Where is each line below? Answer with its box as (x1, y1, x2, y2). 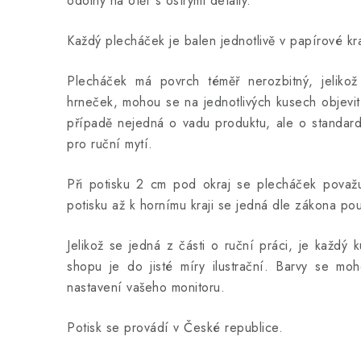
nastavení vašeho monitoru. (67, 278, 225, 297)
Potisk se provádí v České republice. (67, 318, 283, 337)
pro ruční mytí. (67, 135, 153, 153)
